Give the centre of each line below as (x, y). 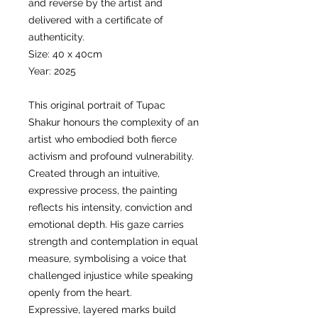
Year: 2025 (52, 71)
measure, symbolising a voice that (108, 259)
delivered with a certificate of (96, 20)
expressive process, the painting (103, 191)
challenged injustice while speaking (111, 276)
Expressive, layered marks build (102, 310)
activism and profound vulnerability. (111, 157)
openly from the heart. (80, 293)
